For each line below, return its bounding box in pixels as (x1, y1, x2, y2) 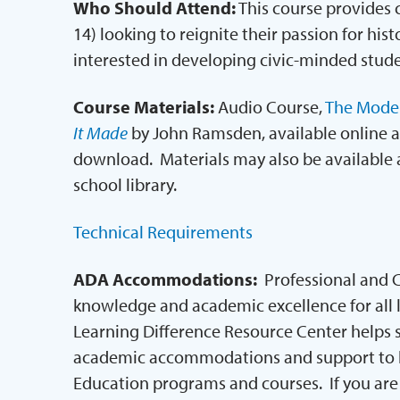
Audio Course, (213, 96, 325, 119)
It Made (72, 121, 128, 145)
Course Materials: (72, 96, 214, 119)
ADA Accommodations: (72, 268, 261, 291)
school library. (72, 173, 177, 196)
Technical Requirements (72, 221, 253, 244)
